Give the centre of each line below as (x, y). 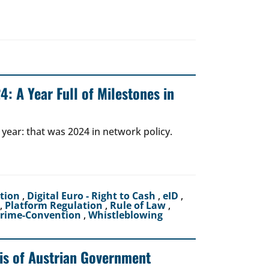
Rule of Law (139, 205)
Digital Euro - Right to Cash (92, 196)
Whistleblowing (125, 215)
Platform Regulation (55, 205)
